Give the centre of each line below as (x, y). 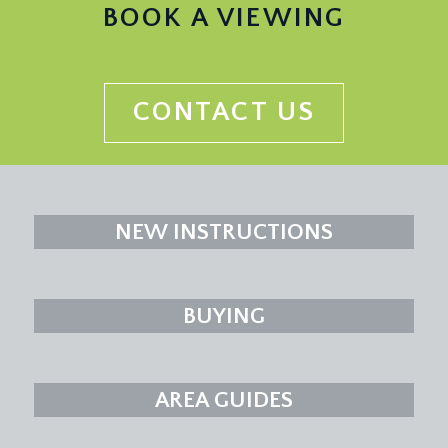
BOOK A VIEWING (224, 18)
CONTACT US (224, 112)
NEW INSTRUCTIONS (224, 231)
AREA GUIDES (224, 399)
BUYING (224, 315)
